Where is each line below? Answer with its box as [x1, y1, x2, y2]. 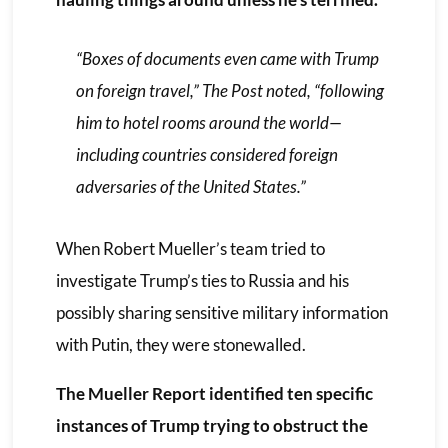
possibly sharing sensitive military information [55, 301, 388, 323]
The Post [201, 79, 263, 101]
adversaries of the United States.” [75, 175, 306, 197]
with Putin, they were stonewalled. [55, 333, 306, 355]
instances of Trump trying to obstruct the [55, 414, 368, 436]
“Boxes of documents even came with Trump [75, 47, 379, 69]
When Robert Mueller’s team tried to [55, 237, 325, 259]
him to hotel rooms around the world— [75, 111, 342, 133]
